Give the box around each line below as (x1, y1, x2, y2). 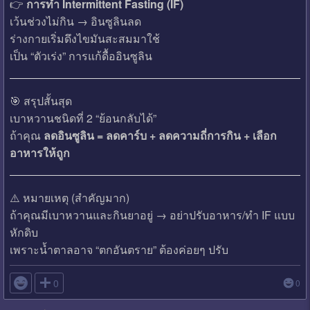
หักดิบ (9, 224, 38, 241)
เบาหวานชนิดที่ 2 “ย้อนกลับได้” (9, 110, 156, 127)
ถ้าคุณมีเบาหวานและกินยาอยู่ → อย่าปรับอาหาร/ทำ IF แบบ (9, 207, 295, 224)
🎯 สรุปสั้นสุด (9, 93, 72, 109)
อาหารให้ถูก (9, 145, 70, 161)
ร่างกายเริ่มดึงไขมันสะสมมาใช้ (9, 30, 160, 47)
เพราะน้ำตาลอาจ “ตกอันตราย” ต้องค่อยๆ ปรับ (9, 241, 228, 258)
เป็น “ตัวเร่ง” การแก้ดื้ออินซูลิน (9, 48, 152, 64)
